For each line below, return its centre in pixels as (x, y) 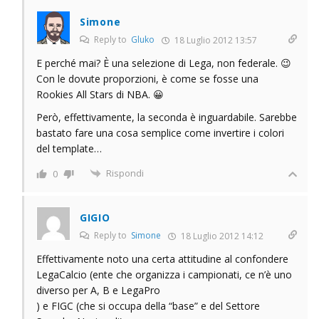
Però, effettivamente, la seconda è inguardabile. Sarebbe (167, 117)
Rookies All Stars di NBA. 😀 (100, 94)
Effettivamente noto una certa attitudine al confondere (162, 259)
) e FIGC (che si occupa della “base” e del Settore (148, 306)
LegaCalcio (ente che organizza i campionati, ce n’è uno (164, 274)
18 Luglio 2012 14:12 (221, 236)
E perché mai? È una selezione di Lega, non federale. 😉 (164, 63)
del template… (69, 148)
